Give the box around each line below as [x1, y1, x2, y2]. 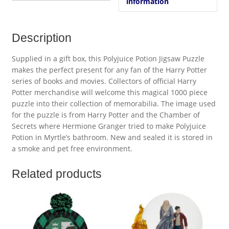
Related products [11, 167, 102, 180]
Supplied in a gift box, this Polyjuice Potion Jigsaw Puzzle [11, 54, 204, 64]
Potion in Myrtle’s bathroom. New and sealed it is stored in [11, 132, 213, 143]
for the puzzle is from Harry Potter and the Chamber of [11, 110, 200, 120]
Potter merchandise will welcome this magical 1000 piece [11, 87, 208, 98]
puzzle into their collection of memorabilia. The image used [11, 99, 216, 109]
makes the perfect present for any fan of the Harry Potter [11, 65, 207, 75]
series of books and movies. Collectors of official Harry [11, 76, 196, 86]
